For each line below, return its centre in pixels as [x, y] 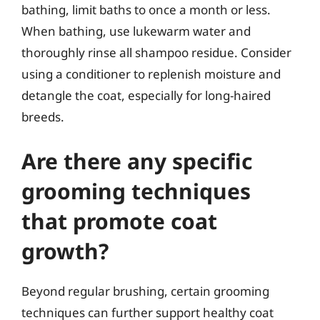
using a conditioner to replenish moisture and [151, 74]
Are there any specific [137, 161]
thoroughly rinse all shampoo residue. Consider [156, 52]
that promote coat [119, 221]
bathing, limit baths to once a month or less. [146, 10]
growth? [65, 251]
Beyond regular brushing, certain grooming [145, 291]
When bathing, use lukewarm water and [136, 31]
